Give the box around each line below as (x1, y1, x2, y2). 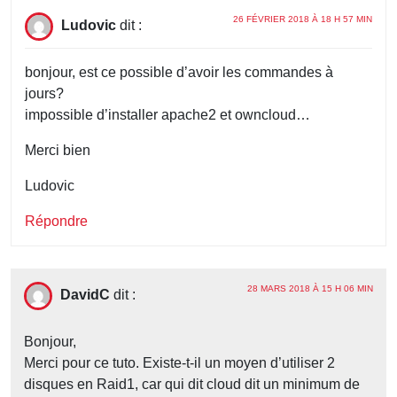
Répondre (25, 214, 88, 230)
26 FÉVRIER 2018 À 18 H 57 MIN (233, 14, 372, 25)
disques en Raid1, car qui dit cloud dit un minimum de (24, 377, 360, 393)
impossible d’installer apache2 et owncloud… (25, 107, 310, 123)
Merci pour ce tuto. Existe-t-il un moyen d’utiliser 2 (24, 355, 335, 371)
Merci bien (25, 143, 90, 159)
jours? (25, 86, 64, 102)
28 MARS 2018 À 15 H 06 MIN (247, 284, 373, 294)
